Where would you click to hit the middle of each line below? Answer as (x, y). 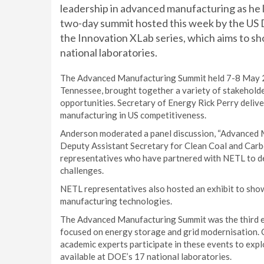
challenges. (82, 170)
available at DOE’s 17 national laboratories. (146, 256)
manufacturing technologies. (116, 201)
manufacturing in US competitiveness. (133, 115)
